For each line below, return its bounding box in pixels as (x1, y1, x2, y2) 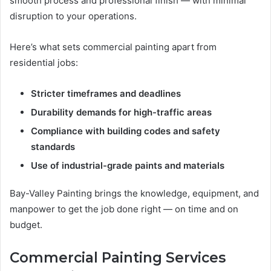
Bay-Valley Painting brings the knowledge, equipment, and (10, 188, 259, 200)
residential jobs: (10, 57, 78, 69)
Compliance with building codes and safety (31, 125, 220, 137)
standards (31, 141, 75, 153)
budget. (10, 219, 42, 231)
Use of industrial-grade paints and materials (31, 160, 224, 172)
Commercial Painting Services (10, 249, 226, 267)
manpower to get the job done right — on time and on (10, 203, 238, 215)
